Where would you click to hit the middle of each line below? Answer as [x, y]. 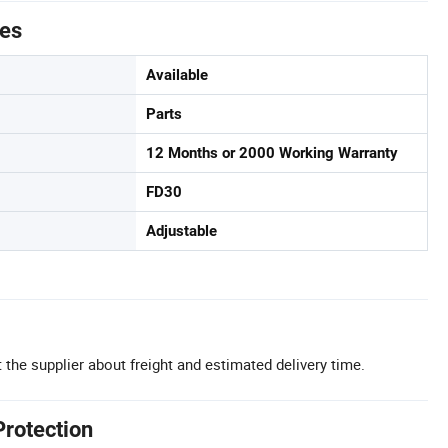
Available [177, 74]
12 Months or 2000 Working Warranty [272, 152]
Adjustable [181, 230]
